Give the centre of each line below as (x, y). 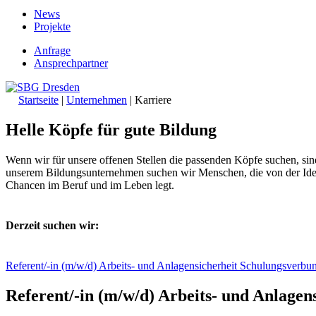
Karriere (153, 100)
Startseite (38, 100)
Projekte (52, 27)
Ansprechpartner (71, 63)
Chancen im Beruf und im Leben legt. (90, 185)
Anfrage (52, 51)
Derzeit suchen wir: (52, 226)
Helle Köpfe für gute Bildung (111, 129)
